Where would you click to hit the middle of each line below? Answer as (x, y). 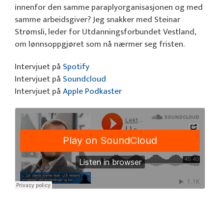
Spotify (76, 67)
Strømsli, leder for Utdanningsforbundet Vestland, (105, 32)
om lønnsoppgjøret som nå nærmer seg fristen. (100, 44)
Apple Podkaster (92, 91)
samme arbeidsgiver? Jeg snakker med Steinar (97, 20)
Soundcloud (84, 79)
